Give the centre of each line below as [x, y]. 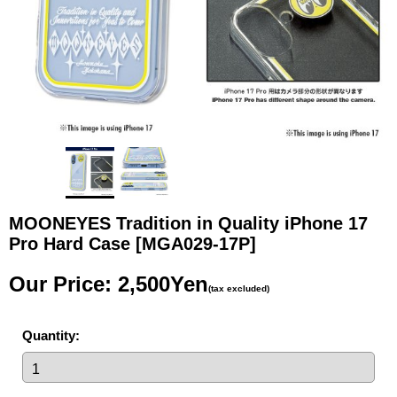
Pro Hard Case [72, 243]
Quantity [49, 335]
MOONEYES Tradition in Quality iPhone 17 [188, 223]
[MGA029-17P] [196, 243]
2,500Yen [163, 284]
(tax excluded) [239, 288]
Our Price [57, 284]
